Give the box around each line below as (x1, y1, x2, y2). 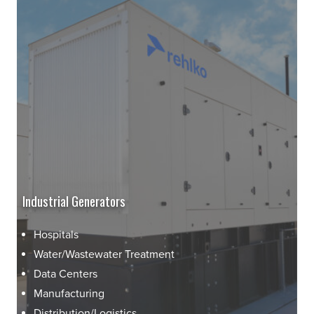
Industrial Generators (22, 191, 125, 211)
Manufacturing (34, 287, 104, 301)
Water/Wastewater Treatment (34, 247, 175, 262)
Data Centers (34, 267, 97, 282)
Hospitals (34, 228, 78, 243)
